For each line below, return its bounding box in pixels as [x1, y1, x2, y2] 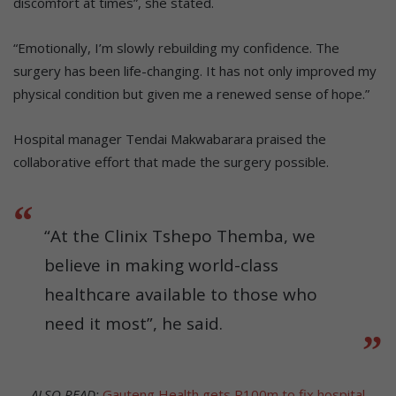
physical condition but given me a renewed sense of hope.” [13, 85, 369, 103]
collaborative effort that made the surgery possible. [13, 153, 329, 171]
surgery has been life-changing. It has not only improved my [13, 62, 377, 80]
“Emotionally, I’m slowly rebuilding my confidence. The [13, 39, 339, 57]
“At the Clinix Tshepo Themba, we [44, 225, 316, 248]
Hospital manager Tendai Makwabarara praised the [13, 130, 326, 148]
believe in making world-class [44, 254, 278, 278]
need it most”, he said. [44, 312, 223, 336]
